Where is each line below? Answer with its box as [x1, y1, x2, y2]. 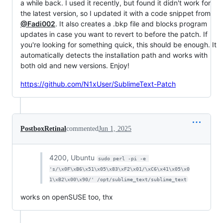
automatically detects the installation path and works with [20, 50, 208, 59]
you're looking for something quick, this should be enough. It [20, 40, 217, 49]
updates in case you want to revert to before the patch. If [20, 29, 208, 38]
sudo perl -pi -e [98, 155, 149, 161]
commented [66, 124, 99, 132]
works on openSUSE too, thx [20, 192, 113, 201]
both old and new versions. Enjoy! [20, 61, 129, 70]
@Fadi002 [20, 19, 55, 28]
